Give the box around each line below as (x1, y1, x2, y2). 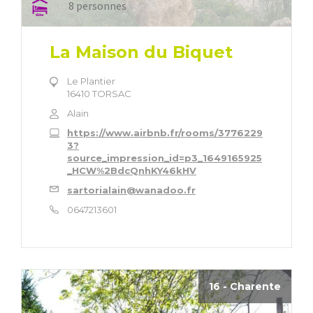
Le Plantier (67, 75, 115, 87)
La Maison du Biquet (50, 41, 233, 62)
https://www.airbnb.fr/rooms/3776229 (67, 126, 263, 138)
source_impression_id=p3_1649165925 (67, 152, 262, 163)
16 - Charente (209, 279, 281, 293)
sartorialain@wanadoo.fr (67, 184, 196, 196)
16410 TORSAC (67, 87, 131, 99)
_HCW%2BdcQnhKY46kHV (67, 164, 196, 176)
